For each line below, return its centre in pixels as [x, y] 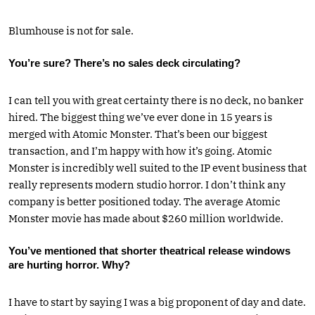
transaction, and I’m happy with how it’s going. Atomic [140, 150]
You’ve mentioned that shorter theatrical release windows [149, 250]
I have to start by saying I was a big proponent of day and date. [157, 302]
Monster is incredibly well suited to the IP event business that [157, 167]
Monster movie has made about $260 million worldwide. [146, 218]
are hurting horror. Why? [69, 264]
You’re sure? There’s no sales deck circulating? [124, 63]
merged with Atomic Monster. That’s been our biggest [138, 134]
